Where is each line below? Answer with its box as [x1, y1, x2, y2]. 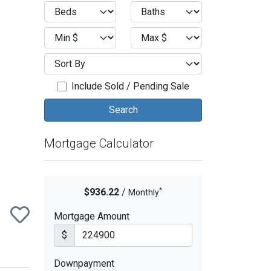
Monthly [128, 188, 159, 197]
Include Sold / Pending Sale [71, 80, 189, 92]
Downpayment [54, 258, 114, 269]
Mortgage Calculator [44, 136, 154, 151]
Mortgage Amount [54, 211, 129, 222]
